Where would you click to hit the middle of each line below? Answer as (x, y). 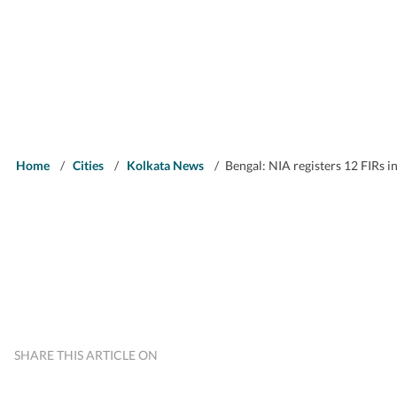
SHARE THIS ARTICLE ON (86, 355)
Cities (88, 165)
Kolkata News (165, 165)
